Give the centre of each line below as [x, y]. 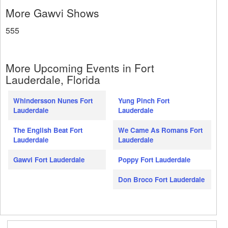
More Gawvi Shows [52, 13]
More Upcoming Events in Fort [80, 68]
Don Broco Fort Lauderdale [162, 180]
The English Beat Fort [48, 130]
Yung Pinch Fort [144, 101]
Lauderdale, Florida [53, 80]
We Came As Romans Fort [161, 130]
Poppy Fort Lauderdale [154, 160]
